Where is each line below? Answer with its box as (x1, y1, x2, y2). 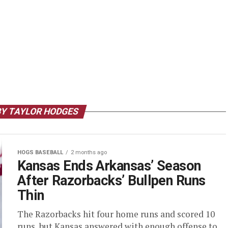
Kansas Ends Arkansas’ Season (17, 158, 201, 174)
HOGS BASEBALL (17, 149, 63, 156)
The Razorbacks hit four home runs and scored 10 (17, 208, 215, 220)
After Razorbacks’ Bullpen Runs (17, 173, 206, 189)
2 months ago (71, 149, 107, 156)
